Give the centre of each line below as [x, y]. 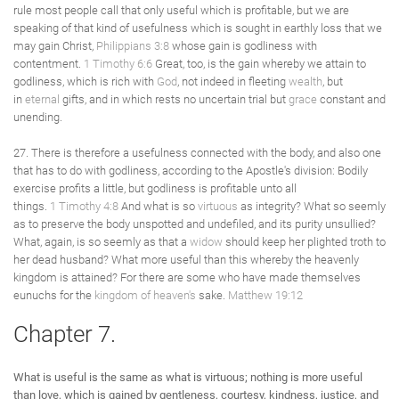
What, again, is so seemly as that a [102, 242]
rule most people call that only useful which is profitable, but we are [181, 10]
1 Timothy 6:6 [118, 64]
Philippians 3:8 [133, 46]
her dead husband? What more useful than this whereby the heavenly [186, 260]
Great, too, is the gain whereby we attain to [259, 64]
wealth [305, 81]
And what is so [158, 206]
